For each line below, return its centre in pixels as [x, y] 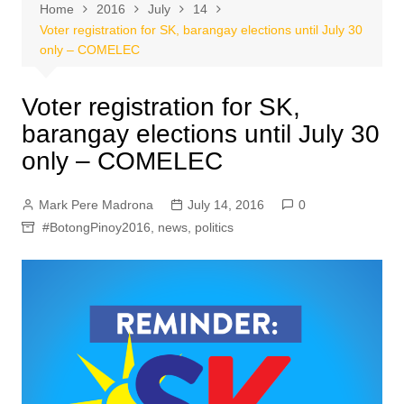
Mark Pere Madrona [96, 205]
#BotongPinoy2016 [96, 227]
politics [214, 227]
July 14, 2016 [225, 205]
